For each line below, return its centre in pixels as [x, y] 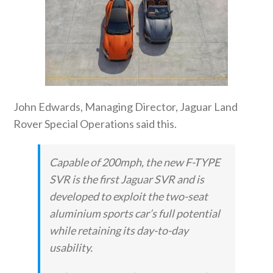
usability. [71, 248]
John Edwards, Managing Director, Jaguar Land [126, 107]
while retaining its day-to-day [119, 231]
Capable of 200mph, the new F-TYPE [135, 162]
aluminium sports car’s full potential [135, 214]
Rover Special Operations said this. [95, 124]
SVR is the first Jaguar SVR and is [127, 179]
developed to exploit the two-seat [129, 197]
